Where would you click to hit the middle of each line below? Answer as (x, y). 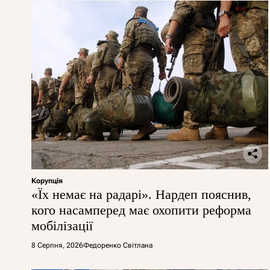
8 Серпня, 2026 (57, 245)
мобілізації (62, 225)
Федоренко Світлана (118, 245)
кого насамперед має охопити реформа (141, 210)
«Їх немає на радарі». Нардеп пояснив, (141, 194)
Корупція (47, 181)
